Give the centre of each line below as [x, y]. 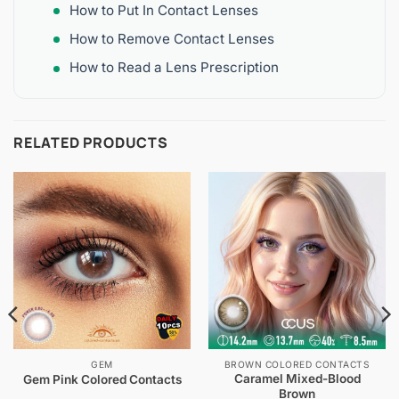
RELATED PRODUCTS [91, 142]
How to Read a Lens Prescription [175, 68]
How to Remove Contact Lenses [172, 38]
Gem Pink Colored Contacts [102, 379]
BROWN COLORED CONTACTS [297, 364]
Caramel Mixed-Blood [297, 379]
